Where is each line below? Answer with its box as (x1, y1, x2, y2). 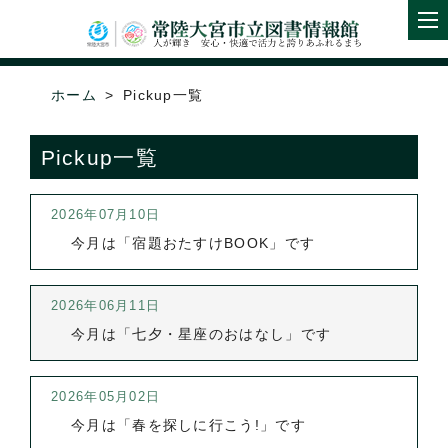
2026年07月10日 (51, 207, 161, 222)
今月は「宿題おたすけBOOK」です (71, 235, 316, 251)
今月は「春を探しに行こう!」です (71, 417, 306, 433)
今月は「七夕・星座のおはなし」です (71, 326, 332, 342)
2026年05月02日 (51, 389, 161, 404)
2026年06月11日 (51, 298, 161, 313)
